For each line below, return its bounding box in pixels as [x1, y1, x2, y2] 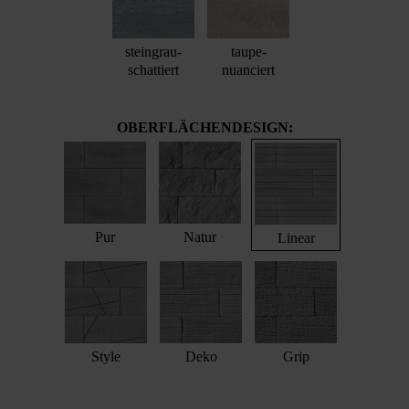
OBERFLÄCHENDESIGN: [116, 120, 293, 136]
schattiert [128, 62, 179, 79]
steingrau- [125, 44, 182, 60]
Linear [277, 230, 315, 246]
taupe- [230, 44, 267, 60]
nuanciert [222, 62, 275, 79]
